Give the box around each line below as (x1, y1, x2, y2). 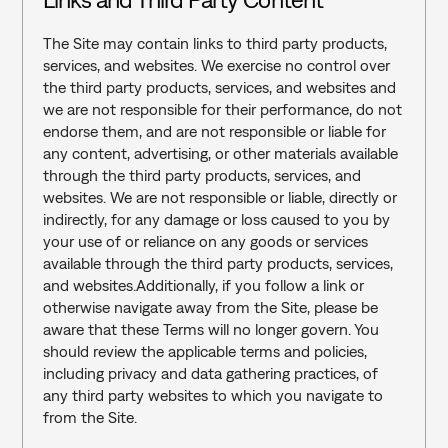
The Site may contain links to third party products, (42, 34, 387, 52)
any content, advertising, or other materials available (42, 144, 398, 162)
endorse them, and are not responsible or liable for (42, 122, 386, 140)
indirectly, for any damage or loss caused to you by (42, 210, 390, 228)
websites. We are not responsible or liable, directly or (42, 188, 397, 206)
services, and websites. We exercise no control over (42, 56, 390, 74)
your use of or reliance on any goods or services (42, 232, 368, 250)
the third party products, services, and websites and (42, 78, 396, 96)
